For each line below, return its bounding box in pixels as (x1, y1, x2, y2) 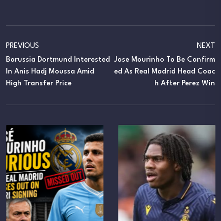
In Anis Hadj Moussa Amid (6, 68, 94, 76)
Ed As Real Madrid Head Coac (114, 68, 215, 76)
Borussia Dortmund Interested (6, 56, 110, 64)
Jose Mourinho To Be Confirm (114, 56, 215, 64)
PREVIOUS (6, 42, 39, 50)
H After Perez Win (154, 80, 215, 88)
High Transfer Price (6, 80, 72, 88)
